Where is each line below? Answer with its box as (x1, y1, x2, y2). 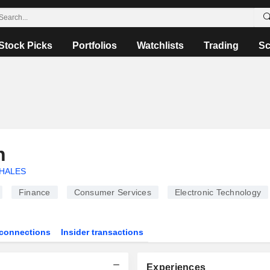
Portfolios (72, 40, 118, 51)
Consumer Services (74, 187, 151, 197)
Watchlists (137, 40, 184, 51)
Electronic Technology (174, 187, 261, 197)
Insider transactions (61, 227, 144, 237)
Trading (204, 40, 239, 51)
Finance (18, 187, 51, 197)
